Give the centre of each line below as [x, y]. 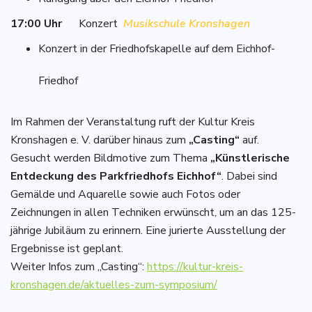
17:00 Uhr [36, 23]
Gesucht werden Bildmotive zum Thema [110, 158]
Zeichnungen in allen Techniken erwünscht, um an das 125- [153, 212]
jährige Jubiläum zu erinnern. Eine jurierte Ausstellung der [148, 230]
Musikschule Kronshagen [187, 23]
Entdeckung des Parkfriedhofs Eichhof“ [116, 176]
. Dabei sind [249, 176]
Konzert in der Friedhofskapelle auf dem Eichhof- [157, 48]
